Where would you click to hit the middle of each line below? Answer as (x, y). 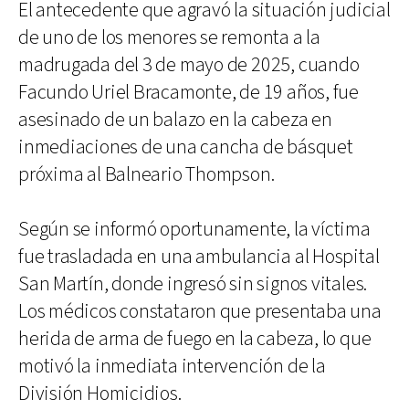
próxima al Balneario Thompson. (147, 174)
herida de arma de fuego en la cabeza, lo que (195, 339)
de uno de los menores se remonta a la (169, 37)
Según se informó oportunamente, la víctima (194, 229)
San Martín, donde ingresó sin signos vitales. (193, 284)
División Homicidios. (100, 393)
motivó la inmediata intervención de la (172, 366)
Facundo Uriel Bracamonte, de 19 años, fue (189, 92)
